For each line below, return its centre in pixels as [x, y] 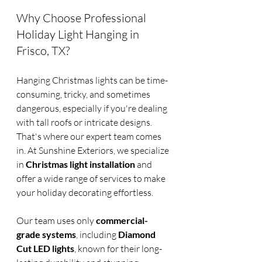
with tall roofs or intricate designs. [85, 123]
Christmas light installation [80, 164]
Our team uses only [56, 221]
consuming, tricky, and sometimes [84, 94]
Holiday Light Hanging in [79, 35]
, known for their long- [118, 249]
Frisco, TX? [43, 51]
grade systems [46, 235]
